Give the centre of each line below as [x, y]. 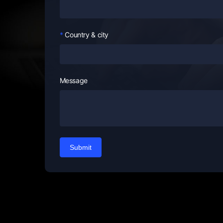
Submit [80, 148]
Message [73, 81]
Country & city [87, 35]
